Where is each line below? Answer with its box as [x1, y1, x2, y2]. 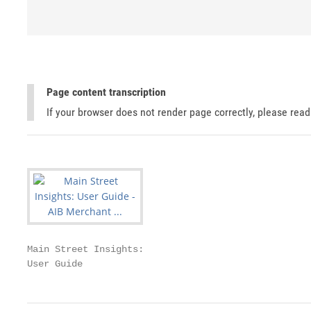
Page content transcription [47, 85, 166, 99]
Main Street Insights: [27, 244, 144, 255]
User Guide [27, 258, 83, 269]
